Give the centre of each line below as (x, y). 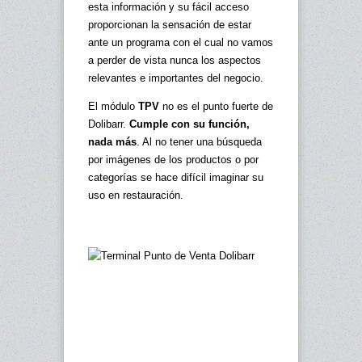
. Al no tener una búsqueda (199, 141)
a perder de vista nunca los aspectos (175, 60)
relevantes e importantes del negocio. (176, 78)
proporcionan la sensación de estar (170, 24)
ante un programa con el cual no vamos (181, 42)
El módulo (113, 106)
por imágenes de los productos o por (173, 159)
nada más (112, 141)
